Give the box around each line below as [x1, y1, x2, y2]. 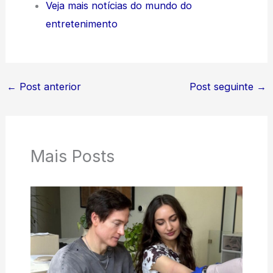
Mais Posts [30, 146, 115, 167]
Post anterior [16, 80, 81, 93]
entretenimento [45, 17, 118, 30]
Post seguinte [190, 80, 257, 93]
